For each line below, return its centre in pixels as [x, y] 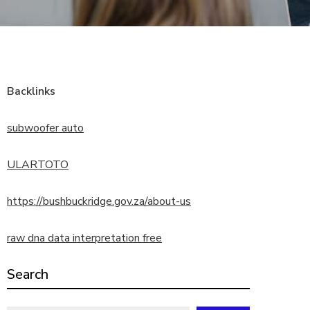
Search [28, 274]
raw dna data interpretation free [84, 238]
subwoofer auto [45, 128]
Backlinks [31, 91]
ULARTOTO [38, 165]
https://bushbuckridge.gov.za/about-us [99, 201]
